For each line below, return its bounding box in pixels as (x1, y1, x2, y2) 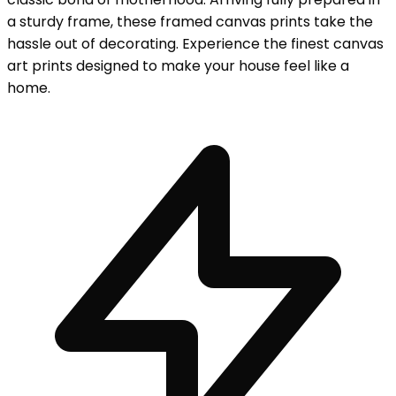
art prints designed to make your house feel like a (7, 55, 349, 76)
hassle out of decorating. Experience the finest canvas (7, 33, 384, 54)
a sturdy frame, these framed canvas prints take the (7, 11, 373, 32)
